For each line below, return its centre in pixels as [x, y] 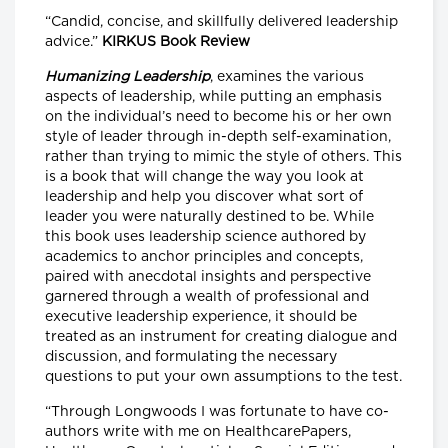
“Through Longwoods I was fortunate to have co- [217, 412]
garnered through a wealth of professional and [207, 297]
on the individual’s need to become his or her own [218, 117]
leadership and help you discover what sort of [204, 197]
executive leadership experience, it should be [201, 317]
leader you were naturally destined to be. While [209, 217]
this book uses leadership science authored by [205, 237]
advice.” [71, 42]
